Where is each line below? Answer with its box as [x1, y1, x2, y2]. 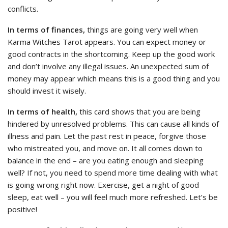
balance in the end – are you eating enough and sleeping [8, 155, 204, 165]
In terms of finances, [8, 24, 87, 35]
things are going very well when [87, 24, 198, 35]
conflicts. [8, 3, 38, 14]
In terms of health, [8, 106, 79, 117]
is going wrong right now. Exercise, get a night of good [8, 179, 199, 190]
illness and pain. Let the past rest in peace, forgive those [8, 130, 206, 141]
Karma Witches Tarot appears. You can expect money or [8, 36, 206, 47]
